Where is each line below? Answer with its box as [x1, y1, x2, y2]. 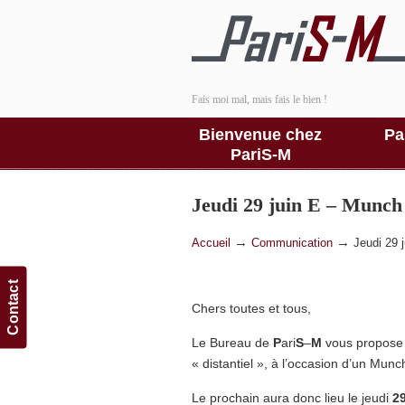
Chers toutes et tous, [192, 301, 311, 316]
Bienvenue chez [199, 126, 322, 144]
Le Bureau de [192, 335, 273, 350]
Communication [251, 237, 333, 250]
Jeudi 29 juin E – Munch [192, 194, 402, 216]
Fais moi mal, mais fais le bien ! [192, 93, 327, 106]
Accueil [192, 237, 231, 250]
